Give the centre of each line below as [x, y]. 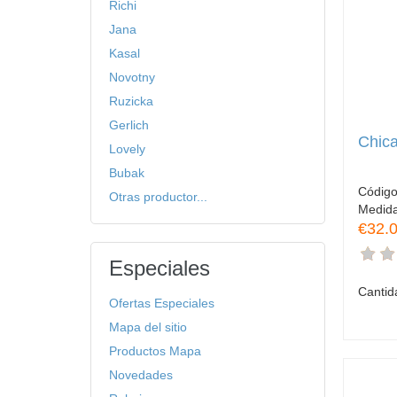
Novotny [132, 77]
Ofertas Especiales [162, 303]
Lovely [127, 149]
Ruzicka [131, 101]
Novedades [141, 375]
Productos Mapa [155, 351]
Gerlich [129, 125]
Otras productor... [158, 197]
